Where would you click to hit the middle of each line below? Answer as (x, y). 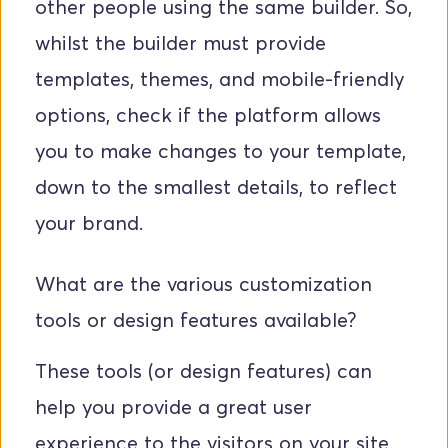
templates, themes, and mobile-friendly (220, 79)
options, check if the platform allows (208, 115)
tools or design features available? (198, 320)
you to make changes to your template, (220, 151)
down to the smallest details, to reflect (216, 187)
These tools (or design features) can (203, 371)
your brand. (92, 223)
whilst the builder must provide (180, 43)
